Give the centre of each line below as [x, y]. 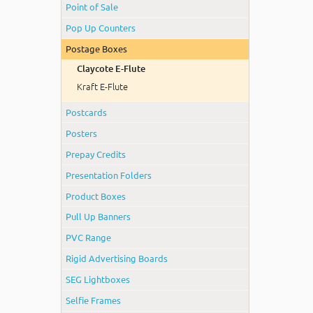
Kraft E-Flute [102, 87]
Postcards [87, 112]
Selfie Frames [94, 300]
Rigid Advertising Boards [117, 259]
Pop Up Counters [101, 28]
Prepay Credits [96, 154]
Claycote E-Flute [111, 68]
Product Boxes [96, 196]
